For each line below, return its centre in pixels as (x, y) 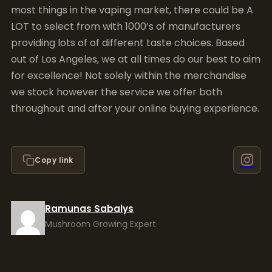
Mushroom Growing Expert (100, 224)
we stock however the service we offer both (117, 92)
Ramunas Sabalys (89, 209)
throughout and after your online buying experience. (135, 108)
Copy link (54, 160)
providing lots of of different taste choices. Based (128, 43)
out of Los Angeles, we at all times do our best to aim (136, 59)
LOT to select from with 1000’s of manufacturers (126, 26)
